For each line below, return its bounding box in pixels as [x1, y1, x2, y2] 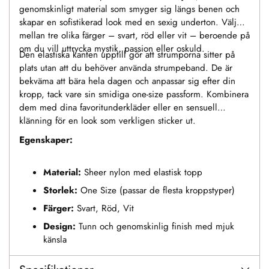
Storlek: [43, 184, 77, 198]
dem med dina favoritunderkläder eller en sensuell [19, 101, 217, 115]
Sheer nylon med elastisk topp [81, 166, 202, 180]
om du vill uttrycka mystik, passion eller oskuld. [19, 42, 205, 56]
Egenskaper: [19, 133, 73, 147]
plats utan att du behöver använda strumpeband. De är [19, 61, 232, 75]
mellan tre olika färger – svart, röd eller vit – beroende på [19, 29, 250, 43]
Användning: [43, 251, 97, 265]
